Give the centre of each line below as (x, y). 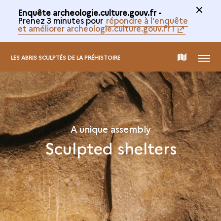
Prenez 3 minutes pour (61, 20)
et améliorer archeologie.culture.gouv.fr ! (96, 28)
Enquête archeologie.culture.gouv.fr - (89, 12)
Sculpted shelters (110, 147)
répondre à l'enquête (147, 20)
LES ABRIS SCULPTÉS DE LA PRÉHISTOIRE (66, 57)
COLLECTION (190, 146)
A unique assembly (110, 129)
